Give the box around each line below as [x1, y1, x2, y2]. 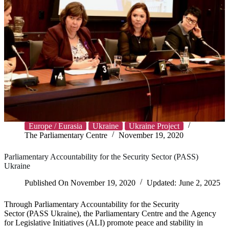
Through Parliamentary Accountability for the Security [4, 199, 179, 209]
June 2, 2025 [178, 178, 220, 187]
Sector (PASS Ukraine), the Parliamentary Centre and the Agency [4, 209, 216, 218]
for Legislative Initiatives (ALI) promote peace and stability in [4, 218, 203, 227]
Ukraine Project [129, 121, 179, 130]
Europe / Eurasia [29, 121, 82, 130]
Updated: [147, 178, 177, 187]
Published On [25, 178, 68, 187]
